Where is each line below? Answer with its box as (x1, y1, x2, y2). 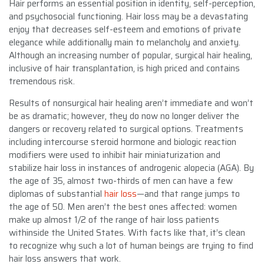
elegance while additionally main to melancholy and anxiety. (9, 35, 240, 49)
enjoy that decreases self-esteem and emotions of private (9, 22, 241, 37)
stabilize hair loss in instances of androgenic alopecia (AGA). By (9, 160, 254, 175)
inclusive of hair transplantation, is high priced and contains (9, 61, 240, 75)
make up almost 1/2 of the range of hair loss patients (9, 212, 219, 227)
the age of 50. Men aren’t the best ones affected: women (9, 199, 237, 214)
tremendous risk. (9, 74, 75, 88)
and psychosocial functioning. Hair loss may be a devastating (9, 9, 248, 24)
